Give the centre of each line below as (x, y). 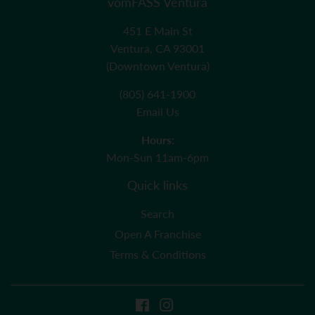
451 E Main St (157, 30)
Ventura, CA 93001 (157, 48)
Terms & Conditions (157, 254)
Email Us (157, 111)
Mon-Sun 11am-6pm (157, 157)
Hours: (157, 139)
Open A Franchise (157, 233)
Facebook (173, 307)
